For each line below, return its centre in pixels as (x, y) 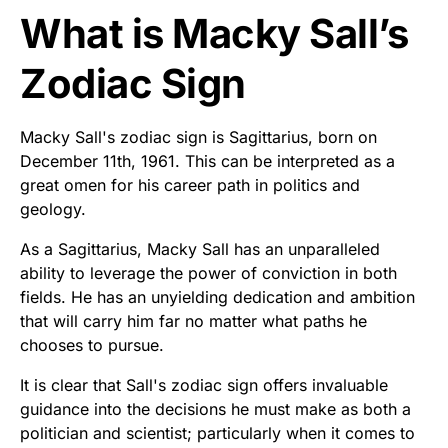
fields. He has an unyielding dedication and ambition (217, 296)
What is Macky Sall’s (214, 33)
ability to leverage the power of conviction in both (208, 272)
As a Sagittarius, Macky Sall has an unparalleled (200, 248)
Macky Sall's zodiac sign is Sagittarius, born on (198, 136)
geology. (53, 208)
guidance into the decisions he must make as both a (215, 408)
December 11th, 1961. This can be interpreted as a (207, 160)
